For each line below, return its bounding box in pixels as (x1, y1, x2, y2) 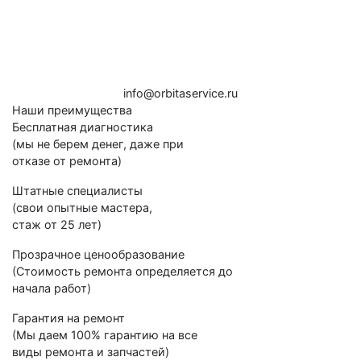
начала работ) (12, 280, 91, 295)
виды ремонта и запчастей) (12, 344, 169, 359)
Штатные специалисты (12, 183, 143, 197)
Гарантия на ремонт (12, 310, 125, 325)
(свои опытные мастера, (12, 200, 152, 214)
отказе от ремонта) (12, 153, 122, 168)
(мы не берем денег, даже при (12, 136, 184, 151)
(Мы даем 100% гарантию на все (12, 327, 197, 342)
